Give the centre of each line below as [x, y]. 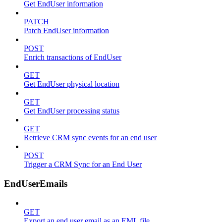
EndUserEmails [36, 183]
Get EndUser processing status [72, 111]
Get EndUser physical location [72, 84]
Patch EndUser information [66, 31]
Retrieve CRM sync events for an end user [90, 138]
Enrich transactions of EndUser [73, 57]
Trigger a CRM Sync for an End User [83, 165]
